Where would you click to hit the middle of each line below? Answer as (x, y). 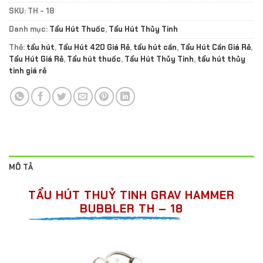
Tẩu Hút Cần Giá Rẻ (215, 47)
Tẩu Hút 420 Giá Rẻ (94, 47)
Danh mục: (29, 29)
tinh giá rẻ (28, 70)
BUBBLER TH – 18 (131, 208)
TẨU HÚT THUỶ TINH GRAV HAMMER (131, 195)
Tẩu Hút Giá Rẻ (36, 59)
